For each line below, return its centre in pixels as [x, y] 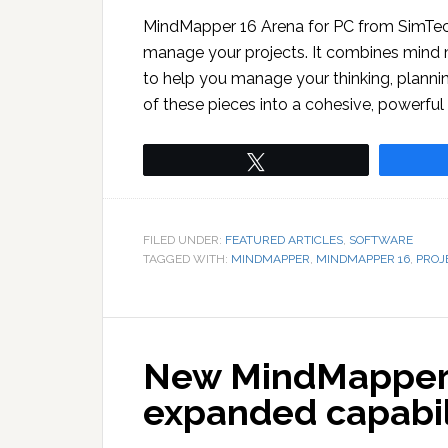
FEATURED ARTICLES [284, 239]
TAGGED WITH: [187, 258]
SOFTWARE [381, 239]
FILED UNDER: [184, 239]
